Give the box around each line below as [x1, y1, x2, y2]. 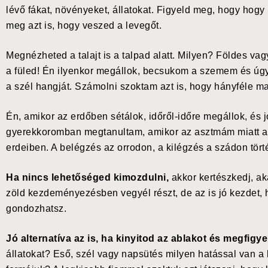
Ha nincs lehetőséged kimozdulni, [6, 172, 169, 183]
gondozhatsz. [6, 203, 66, 214]
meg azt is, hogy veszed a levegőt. [6, 20, 162, 31]
